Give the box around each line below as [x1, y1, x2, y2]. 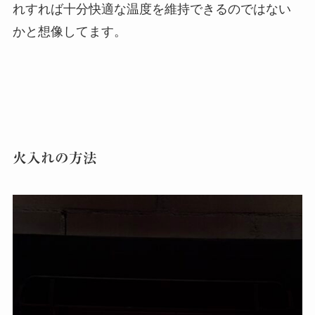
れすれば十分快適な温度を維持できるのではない [12, 1, 291, 16]
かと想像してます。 [12, 24, 127, 39]
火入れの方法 [12, 150, 97, 165]
